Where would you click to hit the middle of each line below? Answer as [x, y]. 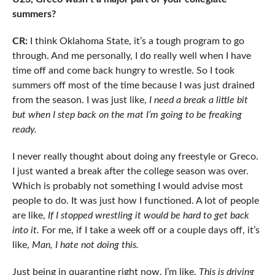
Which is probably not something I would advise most [127, 186]
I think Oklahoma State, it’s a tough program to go [136, 41]
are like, [29, 215]
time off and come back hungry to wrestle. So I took [123, 70]
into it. [25, 230]
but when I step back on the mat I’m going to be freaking [127, 114]
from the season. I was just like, [79, 100]
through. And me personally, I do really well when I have [131, 56]
